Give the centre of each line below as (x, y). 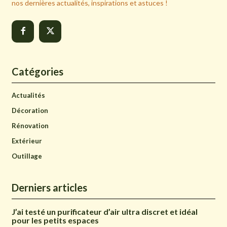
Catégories (37, 71)
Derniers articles (49, 187)
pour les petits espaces (55, 220)
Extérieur (27, 141)
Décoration (30, 110)
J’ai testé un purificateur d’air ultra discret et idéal (105, 211)
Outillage (27, 156)
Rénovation (30, 125)
